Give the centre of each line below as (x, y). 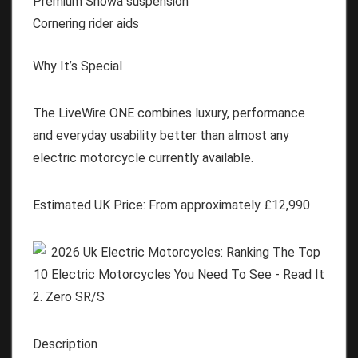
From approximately (205, 205)
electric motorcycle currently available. (143, 157)
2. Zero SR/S (69, 296)
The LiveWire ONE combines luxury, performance (169, 113)
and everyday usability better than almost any (161, 135)
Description (65, 344)
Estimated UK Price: (89, 205)
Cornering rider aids (86, 23)
